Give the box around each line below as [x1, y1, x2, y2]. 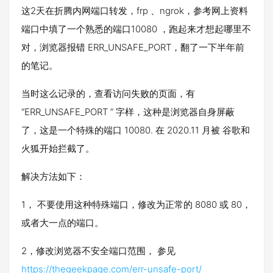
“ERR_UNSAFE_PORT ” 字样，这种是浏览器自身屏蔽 [21, 106, 235, 118]
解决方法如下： [21, 171, 85, 182]
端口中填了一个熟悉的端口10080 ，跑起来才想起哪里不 [21, 23, 251, 35]
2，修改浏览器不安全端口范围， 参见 [21, 245, 175, 257]
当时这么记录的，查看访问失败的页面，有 [21, 88, 195, 99]
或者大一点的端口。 [21, 217, 104, 229]
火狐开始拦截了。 [21, 143, 94, 154]
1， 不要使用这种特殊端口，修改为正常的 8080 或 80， [21, 199, 251, 210]
